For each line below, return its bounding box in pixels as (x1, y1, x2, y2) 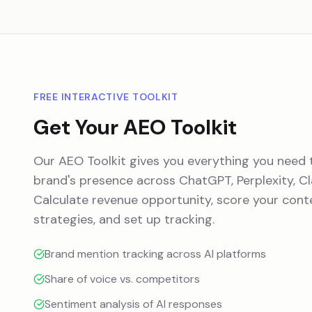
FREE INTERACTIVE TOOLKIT (33, 91, 178, 103)
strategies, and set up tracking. (33, 211, 214, 228)
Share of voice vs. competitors (45, 272, 200, 286)
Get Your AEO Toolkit (33, 114, 237, 141)
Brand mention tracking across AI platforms (45, 247, 266, 261)
